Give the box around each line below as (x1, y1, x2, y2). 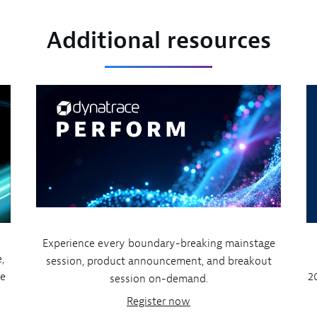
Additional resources (46, 25, 271, 55)
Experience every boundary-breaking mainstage (42, 236, 275, 251)
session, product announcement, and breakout (45, 254, 272, 269)
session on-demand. (109, 272, 208, 287)
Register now (127, 294, 190, 309)
